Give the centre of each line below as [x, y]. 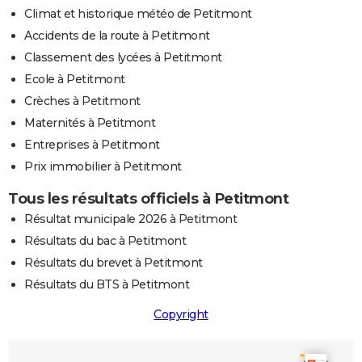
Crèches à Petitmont [82, 101]
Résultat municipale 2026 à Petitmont [130, 219]
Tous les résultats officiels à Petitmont [148, 199]
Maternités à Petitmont [90, 123]
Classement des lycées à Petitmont [123, 58]
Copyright [181, 315]
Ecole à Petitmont [75, 80]
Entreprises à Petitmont [92, 145]
